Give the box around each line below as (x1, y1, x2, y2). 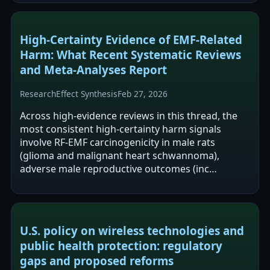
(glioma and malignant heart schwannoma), (20, 149, 219, 163)
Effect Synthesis (56, 88, 118, 100)
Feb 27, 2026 (118, 88, 168, 100)
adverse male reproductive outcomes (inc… (20, 162, 217, 176)
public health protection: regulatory (20, 237, 222, 253)
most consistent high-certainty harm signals (20, 122, 221, 136)
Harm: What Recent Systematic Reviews (20, 46, 241, 62)
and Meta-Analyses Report (20, 61, 167, 77)
